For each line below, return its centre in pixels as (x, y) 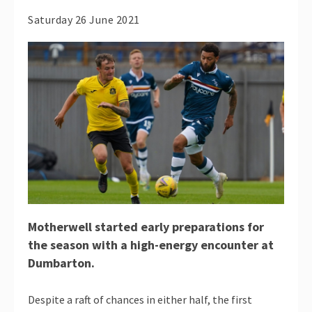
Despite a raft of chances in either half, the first (140, 300)
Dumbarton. (61, 263)
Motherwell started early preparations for (146, 227)
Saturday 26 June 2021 (84, 20)
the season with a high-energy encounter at (151, 245)
